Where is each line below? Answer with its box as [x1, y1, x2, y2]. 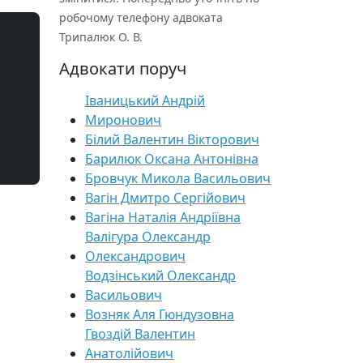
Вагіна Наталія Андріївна [85, 208, 241, 226]
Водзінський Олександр [85, 267, 236, 284]
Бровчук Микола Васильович [85, 169, 271, 187]
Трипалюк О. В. [59, 29, 143, 45]
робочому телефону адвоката [59, 10, 223, 25]
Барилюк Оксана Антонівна [85, 150, 258, 168]
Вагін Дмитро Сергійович [85, 189, 246, 207]
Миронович [85, 111, 161, 129]
